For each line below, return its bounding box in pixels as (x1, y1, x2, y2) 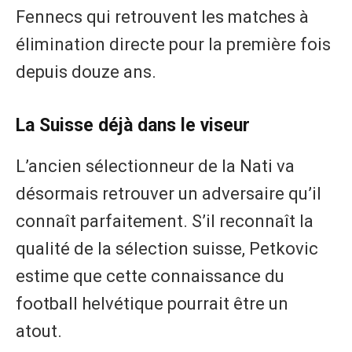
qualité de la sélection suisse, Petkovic (16, 239, 318, 259)
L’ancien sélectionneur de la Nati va (16, 156, 295, 177)
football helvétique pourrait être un (16, 294, 288, 314)
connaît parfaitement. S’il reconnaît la (16, 211, 313, 232)
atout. (16, 321, 62, 342)
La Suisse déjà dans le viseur (16, 115, 250, 137)
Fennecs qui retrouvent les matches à (16, 7, 309, 27)
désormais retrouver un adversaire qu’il (16, 184, 321, 204)
